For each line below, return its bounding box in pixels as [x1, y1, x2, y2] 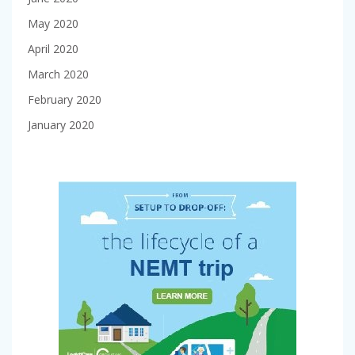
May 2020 [28, 16, 78, 32]
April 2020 [28, 41, 78, 57]
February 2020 [28, 92, 101, 108]
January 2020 [28, 117, 94, 133]
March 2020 [28, 67, 89, 82]
